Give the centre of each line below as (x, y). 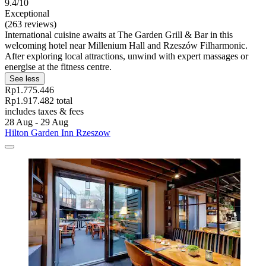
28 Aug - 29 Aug (37, 122)
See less (25, 78)
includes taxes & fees (44, 111)
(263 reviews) (31, 24)
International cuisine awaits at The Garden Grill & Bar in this (119, 34)
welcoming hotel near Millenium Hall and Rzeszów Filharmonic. (126, 45)
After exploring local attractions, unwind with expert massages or (126, 56)
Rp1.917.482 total (39, 100)
